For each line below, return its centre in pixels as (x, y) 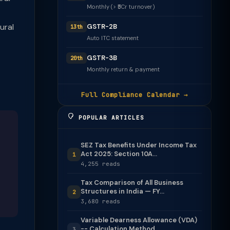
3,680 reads (100, 201)
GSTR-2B (102, 26)
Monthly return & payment (123, 69)
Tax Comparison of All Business (132, 183)
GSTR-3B (102, 58)
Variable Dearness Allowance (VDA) (139, 220)
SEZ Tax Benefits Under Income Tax (139, 145)
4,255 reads (100, 164)
